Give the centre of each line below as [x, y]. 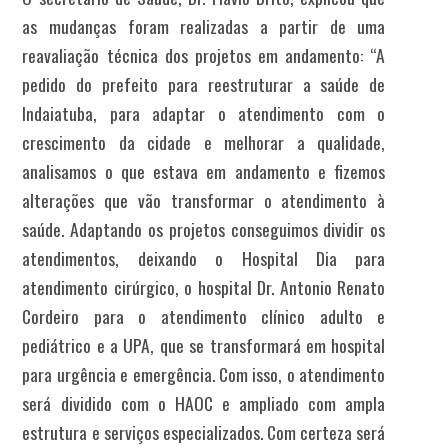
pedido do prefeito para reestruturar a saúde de [204, 84]
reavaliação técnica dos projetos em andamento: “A [204, 55]
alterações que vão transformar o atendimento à [204, 200]
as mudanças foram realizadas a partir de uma [204, 26]
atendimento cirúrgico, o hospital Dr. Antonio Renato [204, 287]
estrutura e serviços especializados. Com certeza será [204, 432]
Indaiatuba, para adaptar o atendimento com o [204, 113]
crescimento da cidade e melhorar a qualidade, [204, 142]
